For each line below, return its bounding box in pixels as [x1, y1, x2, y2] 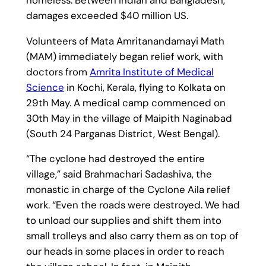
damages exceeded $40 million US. [26, 8, 188, 22]
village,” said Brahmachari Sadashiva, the [26, 167, 212, 181]
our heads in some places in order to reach [26, 245, 224, 258]
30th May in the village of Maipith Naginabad [26, 111, 232, 125]
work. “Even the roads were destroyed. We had [26, 198, 240, 212]
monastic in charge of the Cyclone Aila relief [26, 183, 230, 197]
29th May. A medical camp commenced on [26, 96, 226, 109]
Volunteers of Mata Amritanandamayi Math [26, 34, 224, 47]
